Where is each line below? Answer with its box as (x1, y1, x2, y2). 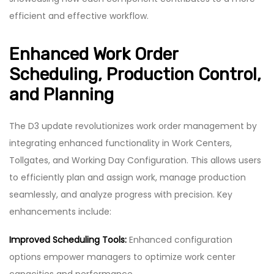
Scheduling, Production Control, (9, 64, 261, 84)
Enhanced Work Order (9, 43, 178, 64)
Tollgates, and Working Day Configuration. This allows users (9, 154, 261, 166)
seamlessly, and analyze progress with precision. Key (9, 188, 232, 201)
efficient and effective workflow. (9, 9, 149, 22)
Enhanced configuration (127, 233, 232, 246)
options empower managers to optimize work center (9, 250, 235, 263)
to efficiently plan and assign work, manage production (9, 171, 246, 183)
